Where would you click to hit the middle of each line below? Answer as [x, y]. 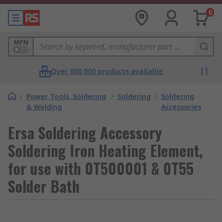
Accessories [181, 107]
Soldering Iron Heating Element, [105, 150]
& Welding [44, 107]
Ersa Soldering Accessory [85, 133]
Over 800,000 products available [107, 71]
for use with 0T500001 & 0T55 [101, 168]
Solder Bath [44, 186]
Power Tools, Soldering [66, 96]
